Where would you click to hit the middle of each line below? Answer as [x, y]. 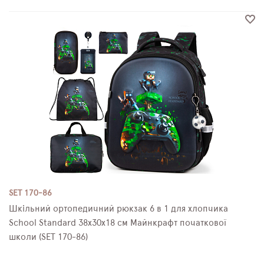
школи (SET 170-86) [48, 237]
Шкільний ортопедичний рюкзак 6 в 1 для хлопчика [118, 209]
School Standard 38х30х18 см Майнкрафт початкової [118, 223]
